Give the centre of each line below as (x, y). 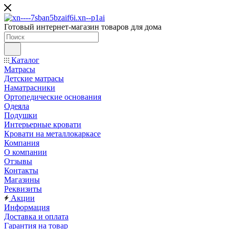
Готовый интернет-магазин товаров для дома (83, 27)
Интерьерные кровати (43, 124)
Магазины (22, 180)
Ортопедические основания (53, 97)
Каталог (24, 60)
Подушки (21, 115)
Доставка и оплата (36, 216)
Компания (22, 143)
